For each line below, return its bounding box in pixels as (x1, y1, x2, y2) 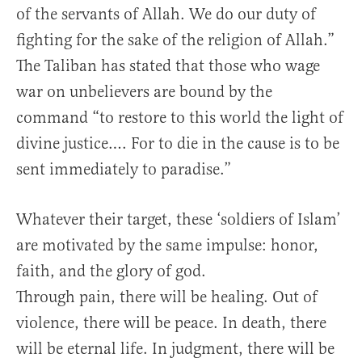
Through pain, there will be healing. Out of (16, 287, 318, 308)
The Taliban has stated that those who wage (16, 56, 320, 77)
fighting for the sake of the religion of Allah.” (16, 30, 335, 51)
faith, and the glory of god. (16, 261, 206, 282)
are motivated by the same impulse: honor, (16, 235, 318, 256)
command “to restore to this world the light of (16, 107, 343, 128)
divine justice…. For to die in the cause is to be (16, 133, 339, 154)
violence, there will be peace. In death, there (16, 313, 326, 334)
